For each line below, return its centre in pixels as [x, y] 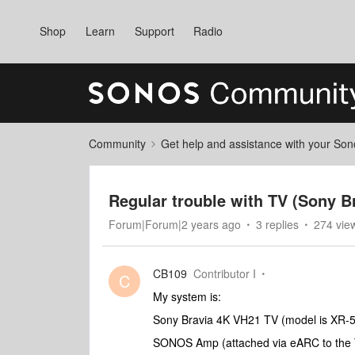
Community [117, 143]
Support [154, 31]
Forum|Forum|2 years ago [175, 224]
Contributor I [225, 273]
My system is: [187, 296]
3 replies [277, 224]
